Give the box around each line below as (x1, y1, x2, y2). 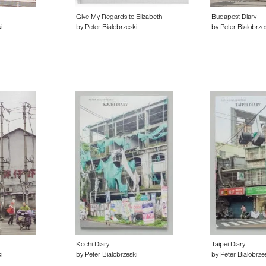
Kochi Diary (76, 242, 110, 249)
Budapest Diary (211, 14, 256, 21)
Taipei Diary (211, 242, 245, 249)
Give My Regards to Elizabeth (76, 14, 163, 21)
